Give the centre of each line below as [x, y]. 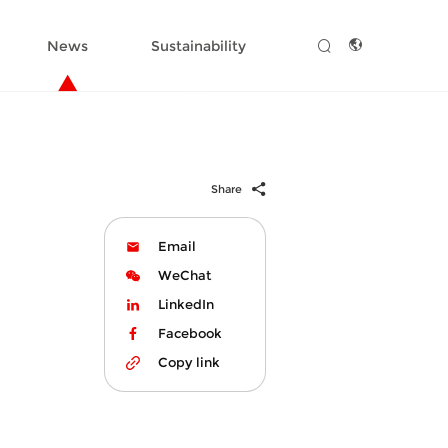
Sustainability [199, 45]
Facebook [189, 333]
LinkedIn [185, 304]
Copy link [188, 362]
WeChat [184, 275]
